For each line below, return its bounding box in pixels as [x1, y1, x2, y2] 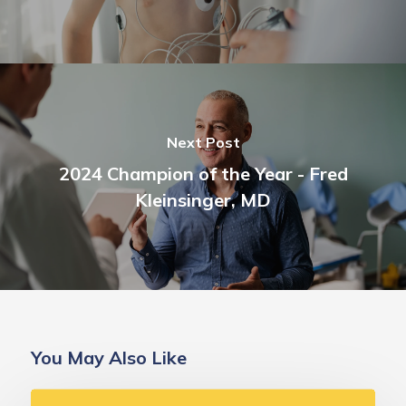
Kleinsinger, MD [135, 188, 271, 211]
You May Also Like [31, 346, 187, 369]
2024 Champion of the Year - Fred [58, 161, 348, 185]
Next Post [166, 132, 240, 151]
